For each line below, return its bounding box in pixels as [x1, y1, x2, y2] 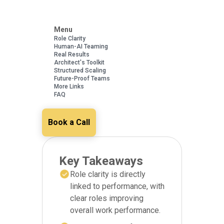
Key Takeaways [59, 153, 143, 168]
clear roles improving [70, 193, 143, 203]
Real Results [54, 50, 89, 58]
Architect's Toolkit [54, 58, 104, 66]
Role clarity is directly [70, 169, 145, 179]
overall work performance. [70, 205, 160, 215]
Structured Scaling [54, 66, 106, 74]
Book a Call [48, 117, 90, 127]
